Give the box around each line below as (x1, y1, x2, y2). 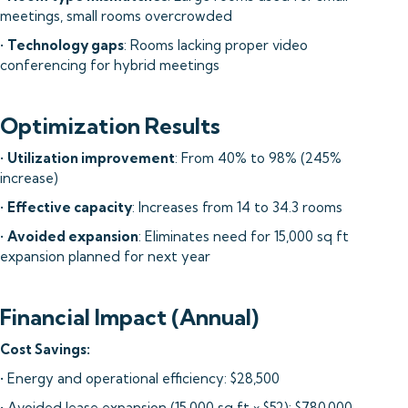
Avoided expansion (7, 228, 138, 245)
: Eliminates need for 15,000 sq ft (138, 228, 349, 245)
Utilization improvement (7, 149, 175, 167)
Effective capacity (7, 199, 132, 216)
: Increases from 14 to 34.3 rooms (132, 199, 342, 216)
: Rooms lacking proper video (124, 36, 308, 54)
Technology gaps (7, 36, 124, 54)
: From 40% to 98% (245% (175, 149, 342, 167)
